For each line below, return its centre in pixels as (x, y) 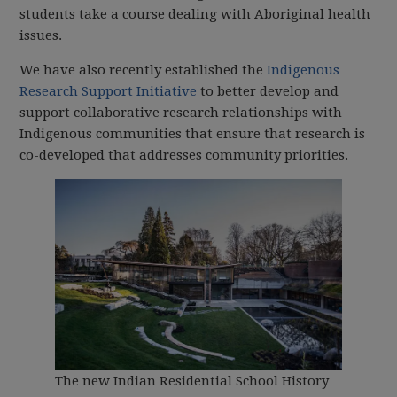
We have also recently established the (144, 70)
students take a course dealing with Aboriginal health (195, 15)
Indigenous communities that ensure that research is (193, 134)
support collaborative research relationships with (181, 113)
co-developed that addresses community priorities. (184, 156)
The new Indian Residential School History (192, 381)
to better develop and (270, 92)
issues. (41, 36)
